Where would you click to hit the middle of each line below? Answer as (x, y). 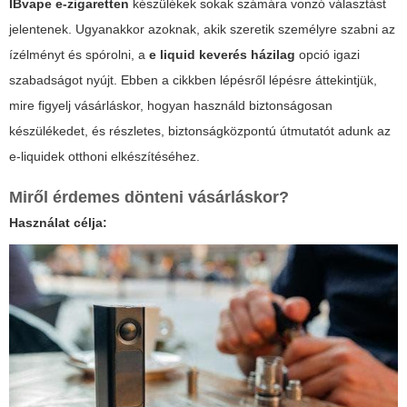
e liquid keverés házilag (222, 55)
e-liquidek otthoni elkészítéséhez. (104, 157)
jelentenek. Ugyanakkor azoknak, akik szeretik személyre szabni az (202, 30)
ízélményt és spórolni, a (79, 55)
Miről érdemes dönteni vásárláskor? (149, 198)
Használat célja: (58, 223)
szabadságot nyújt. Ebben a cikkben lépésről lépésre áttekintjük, (193, 80)
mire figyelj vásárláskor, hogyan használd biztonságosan (171, 106)
